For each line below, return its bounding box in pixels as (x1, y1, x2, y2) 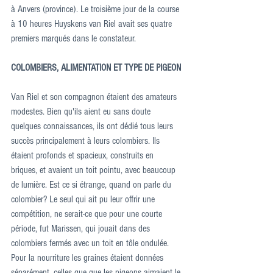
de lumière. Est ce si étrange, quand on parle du (11, 179, 174, 191)
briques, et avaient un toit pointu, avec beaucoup (11, 165, 178, 176)
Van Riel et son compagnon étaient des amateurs (11, 91, 179, 103)
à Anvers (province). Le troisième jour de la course (11, 4, 182, 15)
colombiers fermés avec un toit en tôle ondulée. (11, 238, 171, 249)
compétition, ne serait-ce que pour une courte (11, 208, 165, 220)
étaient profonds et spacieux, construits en (11, 150, 156, 161)
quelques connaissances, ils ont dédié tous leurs (11, 121, 175, 132)
